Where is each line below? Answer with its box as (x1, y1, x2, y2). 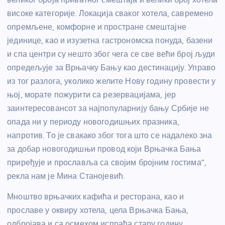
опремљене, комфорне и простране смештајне (7, 22, 186, 32)
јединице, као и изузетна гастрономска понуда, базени (7, 36, 213, 46)
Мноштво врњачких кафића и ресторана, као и (7, 192, 184, 202)
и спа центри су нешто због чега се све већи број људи (7, 49, 215, 59)
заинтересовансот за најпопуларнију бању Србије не (7, 103, 209, 114)
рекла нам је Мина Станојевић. (7, 171, 125, 181)
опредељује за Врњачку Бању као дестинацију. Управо (7, 63, 216, 73)
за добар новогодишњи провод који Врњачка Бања (7, 144, 201, 154)
